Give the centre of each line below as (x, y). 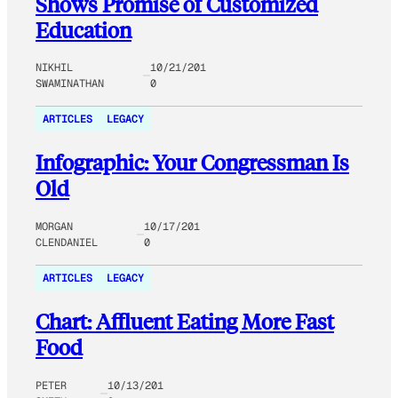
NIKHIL (54, 68)
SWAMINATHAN (70, 84)
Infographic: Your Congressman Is (192, 163)
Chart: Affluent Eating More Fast (185, 322)
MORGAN (54, 227)
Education (84, 29)
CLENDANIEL (67, 243)
